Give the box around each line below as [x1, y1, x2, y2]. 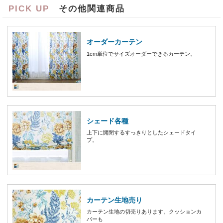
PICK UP [8, 3, 50, 13]
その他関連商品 [49, 3, 125, 13]
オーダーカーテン [86, 38, 142, 46]
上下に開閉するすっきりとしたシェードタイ [86, 129, 196, 136]
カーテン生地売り [86, 196, 142, 204]
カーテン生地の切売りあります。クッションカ [86, 209, 202, 215]
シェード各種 [86, 117, 128, 125]
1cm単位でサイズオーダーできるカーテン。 [86, 50, 196, 57]
